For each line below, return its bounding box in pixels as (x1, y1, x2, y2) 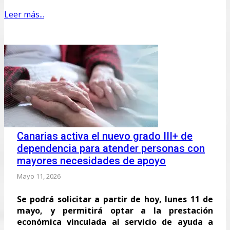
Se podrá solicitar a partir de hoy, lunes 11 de (17, 193, 213, 205)
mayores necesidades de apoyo (17, 154, 166, 167)
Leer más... (4, 8, 44, 20)
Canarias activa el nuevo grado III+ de (17, 129, 193, 142)
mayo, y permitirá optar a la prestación (17, 204, 213, 216)
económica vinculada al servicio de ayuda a (17, 216, 213, 227)
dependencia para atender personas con (17, 142, 205, 155)
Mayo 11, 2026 (17, 171, 61, 181)
